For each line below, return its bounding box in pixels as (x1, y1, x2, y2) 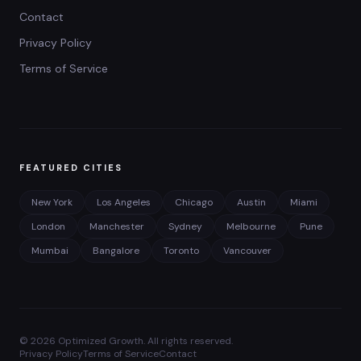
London (31, 220, 65, 234)
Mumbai (31, 244, 68, 258)
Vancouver (223, 244, 272, 258)
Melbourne (226, 220, 276, 234)
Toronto (164, 244, 199, 258)
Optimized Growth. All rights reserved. (56, 334, 233, 348)
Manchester (89, 220, 144, 234)
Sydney (168, 220, 202, 234)
